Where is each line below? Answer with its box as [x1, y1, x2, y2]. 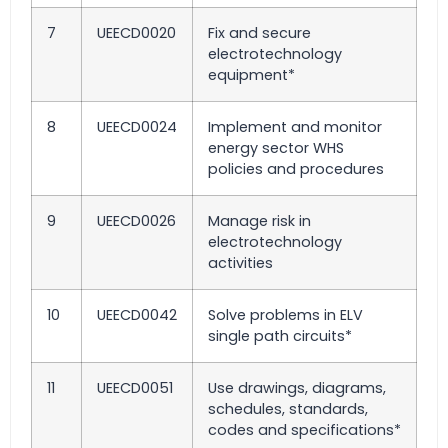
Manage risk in [208, 211, 311, 231]
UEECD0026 [97, 211, 176, 231]
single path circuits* [208, 326, 352, 346]
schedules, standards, [208, 399, 368, 419]
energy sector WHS [208, 138, 344, 158]
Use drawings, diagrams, [208, 378, 386, 398]
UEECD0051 [97, 378, 173, 398]
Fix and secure [208, 23, 311, 43]
